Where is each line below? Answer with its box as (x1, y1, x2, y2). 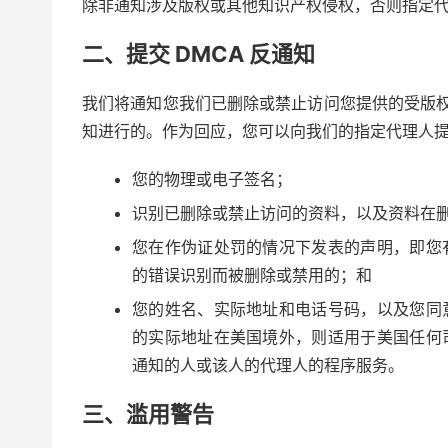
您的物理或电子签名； (132, 169, 292, 189)
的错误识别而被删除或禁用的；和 (132, 265, 372, 285)
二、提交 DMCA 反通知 (82, 41, 315, 67)
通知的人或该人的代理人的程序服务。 (132, 355, 404, 375)
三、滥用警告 (82, 401, 214, 427)
